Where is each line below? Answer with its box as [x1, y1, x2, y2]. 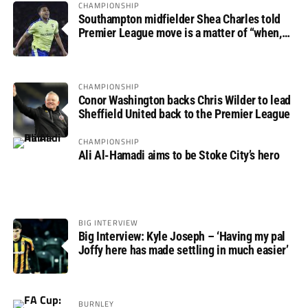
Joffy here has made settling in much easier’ [78, 243, 289, 258]
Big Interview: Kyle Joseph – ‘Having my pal [78, 229, 285, 244]
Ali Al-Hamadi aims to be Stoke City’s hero [78, 148, 280, 163]
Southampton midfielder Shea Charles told [78, 12, 280, 27]
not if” [78, 39, 109, 54]
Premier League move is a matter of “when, [78, 25, 282, 41]
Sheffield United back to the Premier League [78, 107, 290, 122]
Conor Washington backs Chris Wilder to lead [78, 93, 291, 108]
